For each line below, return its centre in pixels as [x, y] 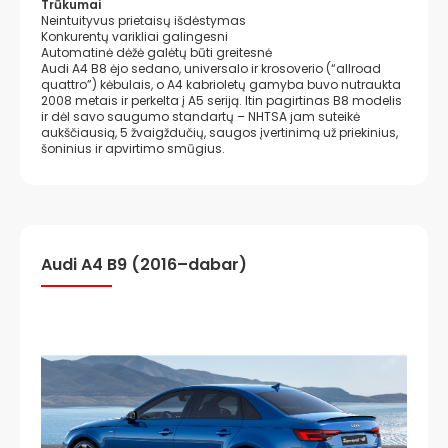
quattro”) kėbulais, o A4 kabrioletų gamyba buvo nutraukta [221, 84]
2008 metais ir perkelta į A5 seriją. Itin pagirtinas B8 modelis [221, 100]
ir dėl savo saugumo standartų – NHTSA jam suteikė [200, 116]
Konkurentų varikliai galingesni [134, 36]
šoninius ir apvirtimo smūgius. [133, 148]
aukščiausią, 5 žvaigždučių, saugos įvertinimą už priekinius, [219, 132]
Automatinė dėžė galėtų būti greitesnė [156, 52]
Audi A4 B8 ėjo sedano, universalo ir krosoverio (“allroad [211, 68]
